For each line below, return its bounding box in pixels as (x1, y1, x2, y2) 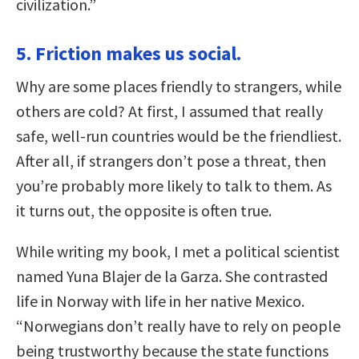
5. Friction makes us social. (16, 40, 241, 66)
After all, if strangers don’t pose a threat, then (16, 150, 326, 171)
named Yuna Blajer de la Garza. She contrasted (16, 265, 328, 286)
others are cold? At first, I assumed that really (16, 100, 323, 121)
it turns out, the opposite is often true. (16, 200, 272, 220)
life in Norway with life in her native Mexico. (16, 290, 305, 311)
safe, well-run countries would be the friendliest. (16, 125, 341, 146)
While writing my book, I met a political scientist (16, 240, 340, 261)
